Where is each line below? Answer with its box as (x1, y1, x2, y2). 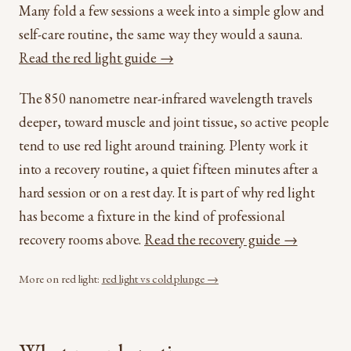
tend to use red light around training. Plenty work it (19, 136, 308, 154)
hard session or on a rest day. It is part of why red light (19, 183, 315, 201)
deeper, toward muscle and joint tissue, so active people (19, 112, 329, 131)
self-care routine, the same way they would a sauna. (19, 24, 302, 43)
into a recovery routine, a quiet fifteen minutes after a (19, 159, 318, 178)
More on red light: (19, 270, 102, 286)
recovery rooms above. (19, 230, 145, 248)
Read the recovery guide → (144, 230, 298, 248)
